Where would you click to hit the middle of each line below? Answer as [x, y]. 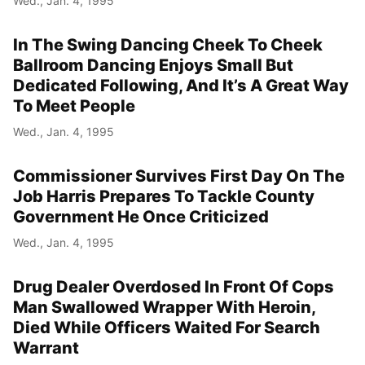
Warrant [46, 347]
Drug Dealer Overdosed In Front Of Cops [174, 286]
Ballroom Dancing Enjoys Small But [153, 65]
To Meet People [74, 106]
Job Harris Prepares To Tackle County [164, 196]
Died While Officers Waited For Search [167, 327]
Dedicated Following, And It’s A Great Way [181, 85]
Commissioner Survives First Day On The [179, 176]
